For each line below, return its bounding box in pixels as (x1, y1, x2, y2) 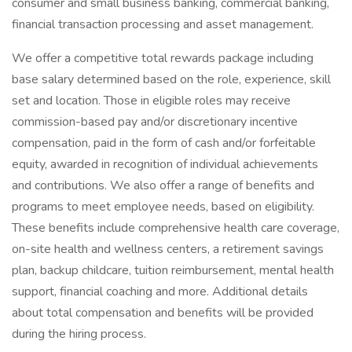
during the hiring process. (12, 325, 149, 343)
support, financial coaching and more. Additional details (12, 283, 308, 300)
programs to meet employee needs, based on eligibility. (12, 198, 314, 215)
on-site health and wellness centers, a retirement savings (12, 240, 324, 258)
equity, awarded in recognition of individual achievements (12, 156, 318, 173)
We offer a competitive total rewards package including (12, 49, 313, 67)
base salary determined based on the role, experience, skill (12, 71, 331, 88)
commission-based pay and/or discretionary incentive (12, 113, 298, 130)
